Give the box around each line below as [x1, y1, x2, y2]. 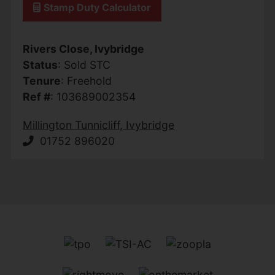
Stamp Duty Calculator [44, 1, 152, 14]
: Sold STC [58, 58, 111, 71]
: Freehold [61, 74, 112, 87]
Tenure [23, 74, 61, 87]
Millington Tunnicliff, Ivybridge [23, 118, 175, 131]
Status [23, 58, 58, 71]
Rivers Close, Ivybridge [23, 42, 145, 55]
